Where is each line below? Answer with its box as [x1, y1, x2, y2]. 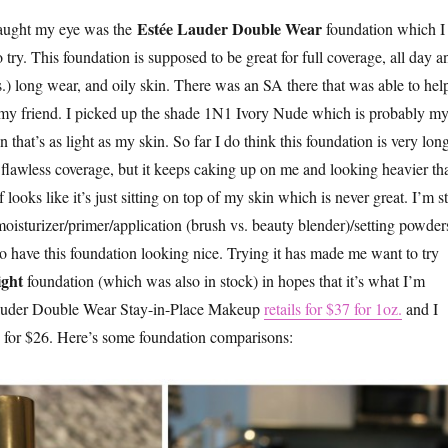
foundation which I [325, 18, 445, 40]
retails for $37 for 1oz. [263, 298, 402, 320]
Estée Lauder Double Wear [136, 17, 326, 41]
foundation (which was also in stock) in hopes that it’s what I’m [22, 270, 425, 292]
